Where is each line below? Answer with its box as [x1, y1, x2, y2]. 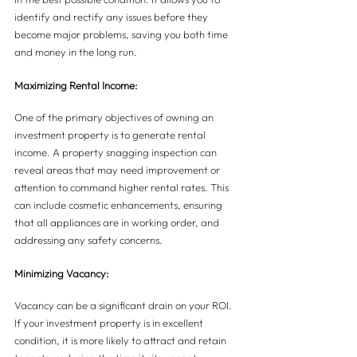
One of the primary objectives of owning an [14, 111, 216, 124]
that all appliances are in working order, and [14, 216, 222, 229]
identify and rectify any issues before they [14, 10, 210, 24]
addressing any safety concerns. [14, 233, 163, 247]
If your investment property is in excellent [14, 316, 206, 330]
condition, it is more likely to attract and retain [14, 334, 229, 347]
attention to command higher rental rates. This [14, 181, 231, 194]
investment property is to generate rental [14, 128, 208, 142]
